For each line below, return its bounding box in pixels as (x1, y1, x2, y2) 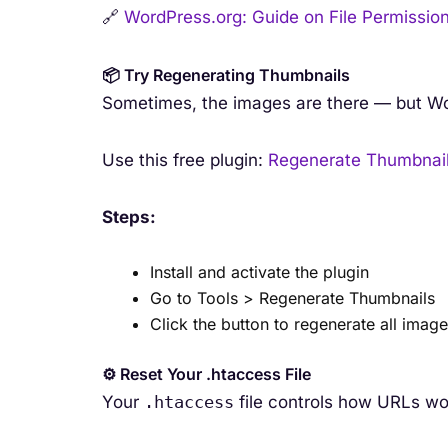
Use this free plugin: (102, 150, 268, 171)
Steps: (102, 207, 156, 228)
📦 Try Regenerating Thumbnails (102, 64, 350, 85)
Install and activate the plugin (150, 262, 369, 283)
